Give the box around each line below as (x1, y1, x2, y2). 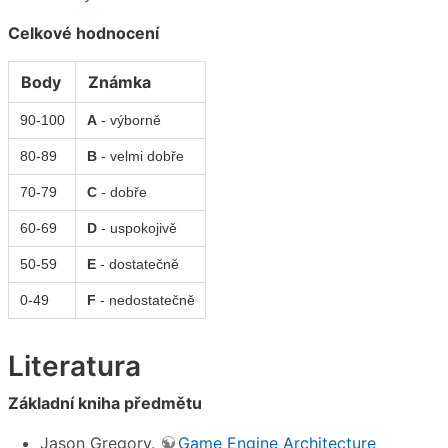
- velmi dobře (96, 147, 184, 164)
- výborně (96, 111, 161, 128)
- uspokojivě (96, 219, 177, 236)
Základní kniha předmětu (8, 393, 202, 414)
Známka (88, 71, 151, 92)
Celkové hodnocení (8, 22, 159, 43)
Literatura (8, 348, 141, 383)
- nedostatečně (95, 291, 195, 308)
